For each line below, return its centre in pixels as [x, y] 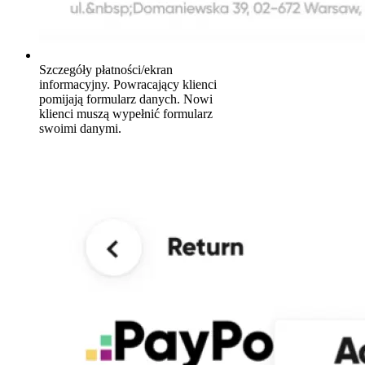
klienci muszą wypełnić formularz [126, 114]
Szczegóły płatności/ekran [106, 70]
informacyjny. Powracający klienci [128, 85]
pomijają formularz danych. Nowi [126, 99]
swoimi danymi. [80, 129]
